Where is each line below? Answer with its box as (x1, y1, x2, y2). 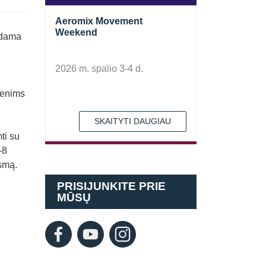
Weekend (55, 27, 97, 37)
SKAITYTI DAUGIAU (94, 116, 171, 126)
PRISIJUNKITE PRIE (57, 180, 166, 192)
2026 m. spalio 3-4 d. (55, 64, 143, 74)
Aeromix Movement (55, 16, 142, 26)
